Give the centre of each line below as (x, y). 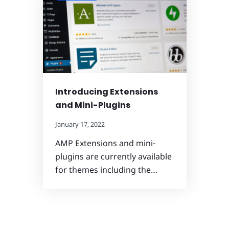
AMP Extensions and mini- (105, 143)
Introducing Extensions (106, 91)
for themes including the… (106, 169)
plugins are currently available (113, 156)
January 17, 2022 (80, 124)
